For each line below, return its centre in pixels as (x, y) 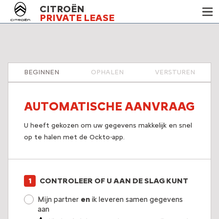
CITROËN (62, 9)
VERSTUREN (175, 72)
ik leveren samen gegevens (136, 199)
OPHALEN (107, 72)
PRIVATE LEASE (77, 18)
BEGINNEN (42, 72)
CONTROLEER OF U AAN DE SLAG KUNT (114, 181)
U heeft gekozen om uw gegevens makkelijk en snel (108, 125)
